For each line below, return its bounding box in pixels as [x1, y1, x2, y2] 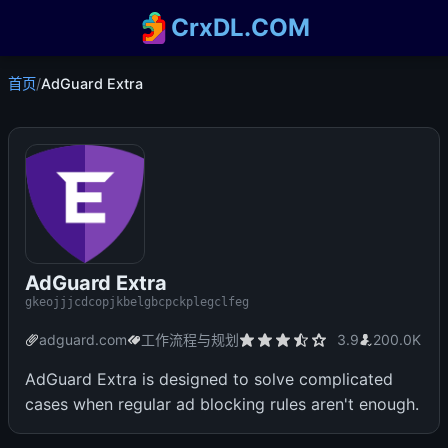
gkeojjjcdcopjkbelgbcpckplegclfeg [25, 295, 249, 309]
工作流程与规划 [141, 331, 239, 348]
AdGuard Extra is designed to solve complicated [25, 369, 393, 389]
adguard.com [39, 331, 127, 348]
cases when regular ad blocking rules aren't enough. [25, 394, 419, 414]
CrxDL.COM [171, 13, 311, 42]
